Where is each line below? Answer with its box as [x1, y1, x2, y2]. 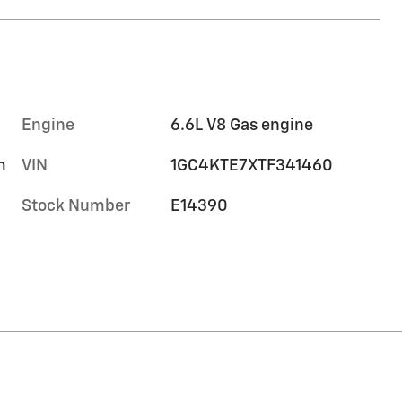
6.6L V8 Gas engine [170, 118, 314, 135]
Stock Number [22, 198, 130, 215]
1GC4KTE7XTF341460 [170, 158, 334, 175]
